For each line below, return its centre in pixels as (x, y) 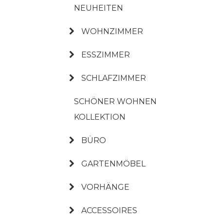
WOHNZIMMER (112, 31)
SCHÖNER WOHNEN (115, 101)
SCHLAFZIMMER (114, 78)
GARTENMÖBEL (113, 164)
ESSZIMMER (106, 55)
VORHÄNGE (105, 187)
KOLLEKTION (100, 117)
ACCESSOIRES (109, 210)
